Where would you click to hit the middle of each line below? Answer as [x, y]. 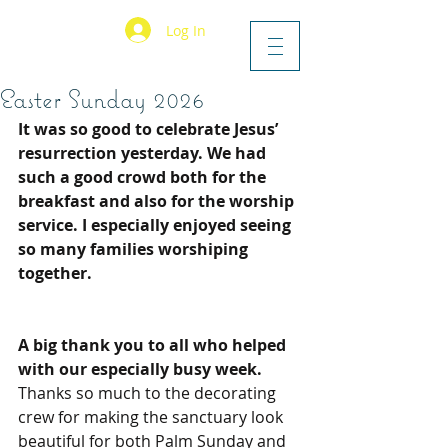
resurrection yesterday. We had [144, 153]
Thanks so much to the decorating [149, 393]
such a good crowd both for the [144, 177]
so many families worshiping [135, 249]
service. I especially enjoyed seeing [156, 225]
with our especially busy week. [142, 369]
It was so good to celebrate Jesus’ [150, 129]
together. [55, 273]
